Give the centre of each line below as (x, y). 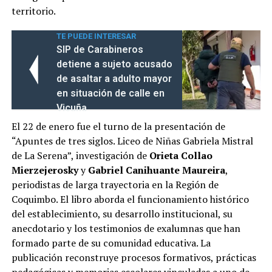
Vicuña (71, 107)
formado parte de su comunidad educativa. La (111, 243)
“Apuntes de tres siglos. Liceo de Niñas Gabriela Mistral (132, 141)
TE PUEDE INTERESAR (96, 36)
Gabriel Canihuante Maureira (156, 170)
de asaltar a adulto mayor (114, 78)
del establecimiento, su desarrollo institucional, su (122, 213)
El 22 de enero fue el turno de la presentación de (118, 126)
